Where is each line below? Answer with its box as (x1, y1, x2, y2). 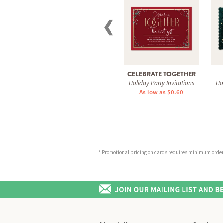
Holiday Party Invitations (128, 78, 194, 87)
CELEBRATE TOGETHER (127, 70, 196, 78)
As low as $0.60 (139, 87, 183, 96)
